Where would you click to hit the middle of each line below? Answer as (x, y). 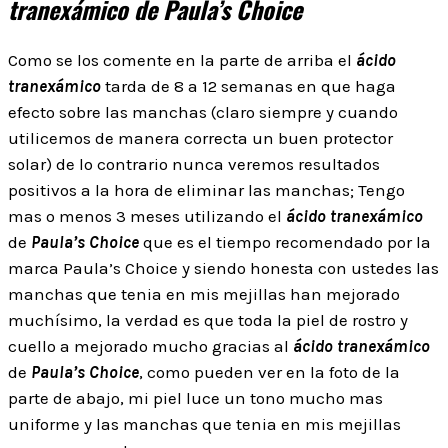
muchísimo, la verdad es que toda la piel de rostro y (208, 320)
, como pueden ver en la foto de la (269, 372)
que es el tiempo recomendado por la (287, 242)
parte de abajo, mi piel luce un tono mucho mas (195, 398)
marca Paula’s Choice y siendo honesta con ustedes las (223, 268)
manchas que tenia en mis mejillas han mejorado (204, 294)
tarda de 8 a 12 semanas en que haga (248, 86)
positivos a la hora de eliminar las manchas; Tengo (206, 190)
